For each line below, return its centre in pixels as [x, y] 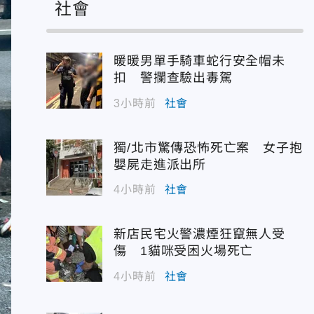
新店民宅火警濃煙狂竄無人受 [199, 234]
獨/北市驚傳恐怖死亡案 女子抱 [208, 148]
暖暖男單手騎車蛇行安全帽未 [199, 61]
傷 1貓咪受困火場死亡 [184, 251]
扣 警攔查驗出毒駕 [173, 78]
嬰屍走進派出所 [160, 164]
